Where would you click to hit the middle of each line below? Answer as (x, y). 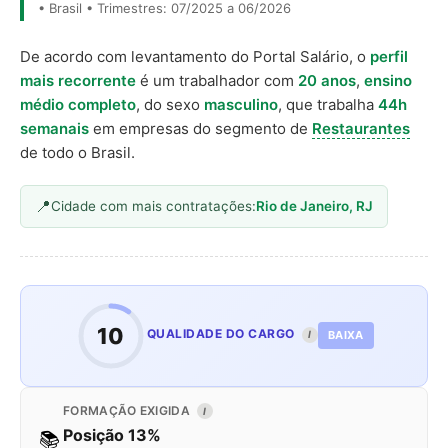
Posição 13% (112, 434)
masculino (241, 104)
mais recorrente (78, 80)
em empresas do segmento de (200, 128)
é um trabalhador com (217, 80)
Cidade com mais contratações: (153, 205)
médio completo (78, 104)
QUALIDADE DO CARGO (222, 334)
